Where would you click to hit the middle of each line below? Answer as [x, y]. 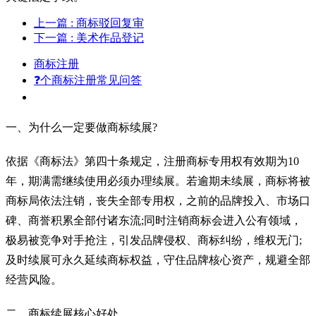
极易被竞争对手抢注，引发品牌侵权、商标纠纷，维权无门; [154, 240]
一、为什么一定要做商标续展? [81, 127]
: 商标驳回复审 [107, 23]
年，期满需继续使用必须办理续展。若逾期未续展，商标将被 [158, 181]
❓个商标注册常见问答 [88, 80]
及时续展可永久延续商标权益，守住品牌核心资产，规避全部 [158, 260]
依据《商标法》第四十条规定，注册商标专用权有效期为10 [152, 161]
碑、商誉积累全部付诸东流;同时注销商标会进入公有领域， [154, 220]
